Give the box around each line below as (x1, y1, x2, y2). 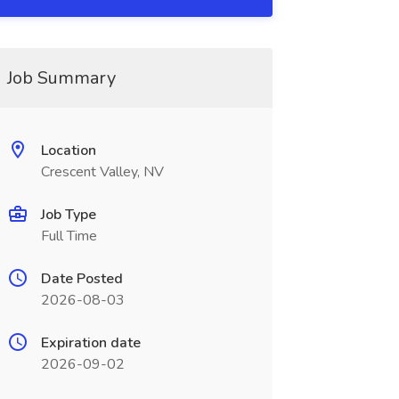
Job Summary (6, 66, 116, 90)
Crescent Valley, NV (40, 162, 164, 182)
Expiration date (40, 333, 141, 353)
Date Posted (40, 269, 123, 289)
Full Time (40, 226, 97, 246)
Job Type (40, 205, 96, 224)
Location (40, 141, 96, 160)
